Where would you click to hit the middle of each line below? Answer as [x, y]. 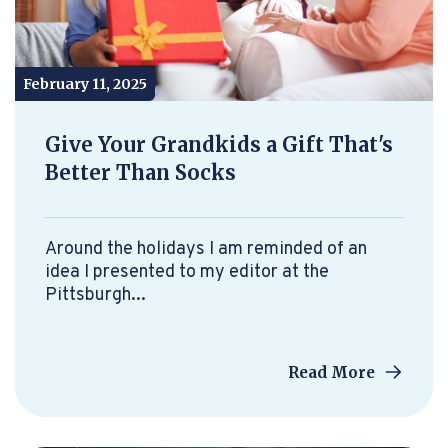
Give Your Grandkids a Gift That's [219, 145]
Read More [333, 373]
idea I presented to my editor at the [187, 273]
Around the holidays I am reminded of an [206, 250]
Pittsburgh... [95, 296]
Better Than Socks [140, 173]
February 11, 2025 [85, 84]
